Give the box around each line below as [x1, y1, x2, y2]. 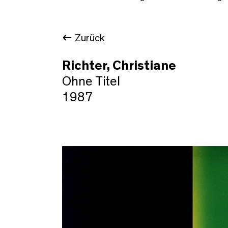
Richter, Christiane [62, 59, 176, 72]
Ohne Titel [62, 74, 120, 88]
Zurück [75, 33, 104, 43]
